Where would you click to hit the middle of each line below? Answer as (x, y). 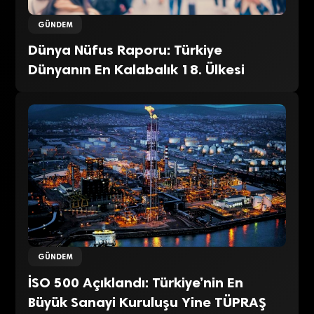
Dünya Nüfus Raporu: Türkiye (125, 50)
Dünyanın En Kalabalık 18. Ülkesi (137, 70)
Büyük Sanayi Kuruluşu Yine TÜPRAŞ (148, 302)
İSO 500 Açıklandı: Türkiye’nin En (136, 282)
